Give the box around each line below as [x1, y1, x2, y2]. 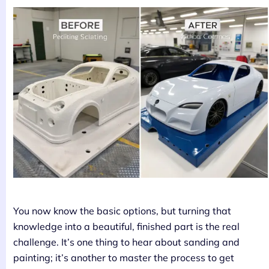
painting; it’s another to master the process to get [13, 251, 234, 264]
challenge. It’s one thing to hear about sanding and [13, 235, 240, 248]
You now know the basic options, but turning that [13, 204, 231, 217]
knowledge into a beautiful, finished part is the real [13, 220, 240, 232]
